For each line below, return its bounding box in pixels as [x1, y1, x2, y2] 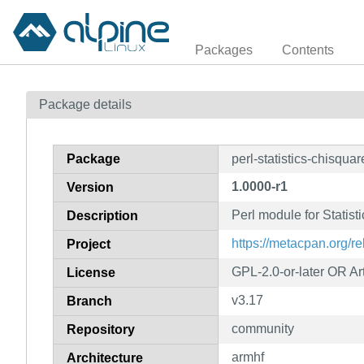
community [232, 321, 294, 336]
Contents [282, 42, 334, 57]
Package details [39, 97, 132, 111]
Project [67, 236, 110, 251]
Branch [67, 293, 112, 308]
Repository [67, 322, 135, 336]
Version [67, 180, 114, 194]
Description [67, 208, 138, 223]
